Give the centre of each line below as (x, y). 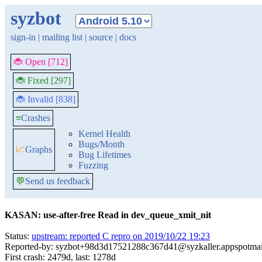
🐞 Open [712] (41, 62)
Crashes (36, 118)
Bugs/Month (101, 144)
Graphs (39, 149)
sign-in (23, 37)
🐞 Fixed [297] (43, 80)
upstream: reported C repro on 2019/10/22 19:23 (121, 236)
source (101, 37)
